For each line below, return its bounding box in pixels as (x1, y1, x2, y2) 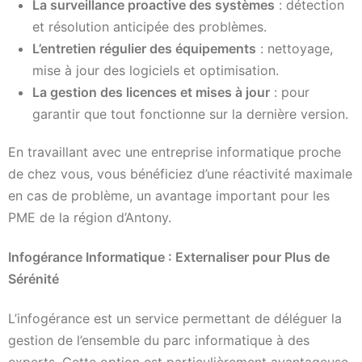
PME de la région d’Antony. (8, 208, 171, 225)
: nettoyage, (256, 40, 333, 57)
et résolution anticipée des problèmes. (32, 18, 267, 35)
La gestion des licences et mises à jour (32, 83, 270, 100)
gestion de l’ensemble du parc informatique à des (8, 332, 309, 349)
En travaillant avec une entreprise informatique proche (8, 143, 341, 160)
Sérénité (8, 271, 59, 288)
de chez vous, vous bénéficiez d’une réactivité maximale (8, 165, 352, 182)
